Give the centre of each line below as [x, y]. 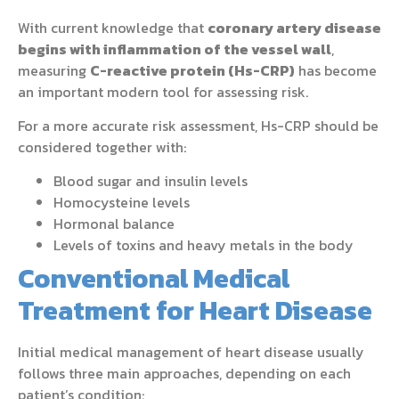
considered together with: [102, 147]
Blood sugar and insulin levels [151, 181]
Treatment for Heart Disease [195, 311]
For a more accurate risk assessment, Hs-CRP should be [198, 126]
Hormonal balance [114, 224]
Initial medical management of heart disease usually [191, 352]
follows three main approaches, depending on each [184, 374]
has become [336, 70]
